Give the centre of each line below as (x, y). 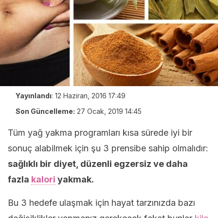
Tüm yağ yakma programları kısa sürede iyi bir (100, 133)
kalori (43, 179)
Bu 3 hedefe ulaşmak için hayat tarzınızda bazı (101, 203)
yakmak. (75, 179)
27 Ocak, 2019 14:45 (109, 111)
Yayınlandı (34, 96)
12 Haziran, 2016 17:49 (90, 96)
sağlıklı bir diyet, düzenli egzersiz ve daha (98, 164)
